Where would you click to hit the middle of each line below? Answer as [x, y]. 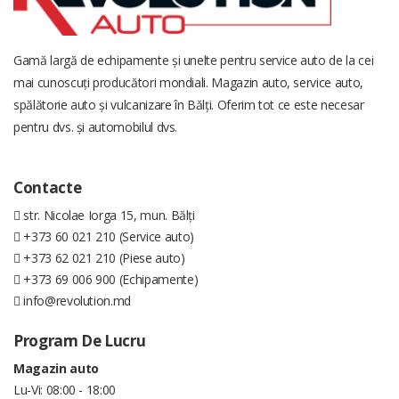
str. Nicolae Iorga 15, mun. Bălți [107, 215]
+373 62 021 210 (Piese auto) [102, 257]
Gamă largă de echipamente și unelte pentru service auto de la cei [194, 60]
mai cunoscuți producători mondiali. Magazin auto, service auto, [188, 82]
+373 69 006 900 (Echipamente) [109, 279]
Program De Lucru [80, 340]
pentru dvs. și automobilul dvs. [96, 126]
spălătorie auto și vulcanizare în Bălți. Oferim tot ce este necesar [189, 104]
